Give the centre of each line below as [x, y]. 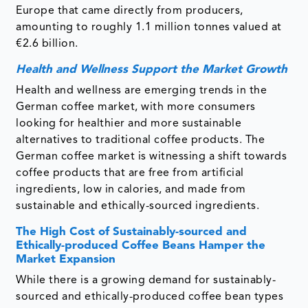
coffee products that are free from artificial [130, 174]
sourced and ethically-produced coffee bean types [150, 297]
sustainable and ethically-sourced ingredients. [139, 207]
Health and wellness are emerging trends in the [142, 91]
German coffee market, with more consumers [136, 108]
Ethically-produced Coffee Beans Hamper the [141, 246]
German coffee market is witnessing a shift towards [152, 157]
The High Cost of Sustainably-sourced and [132, 232]
